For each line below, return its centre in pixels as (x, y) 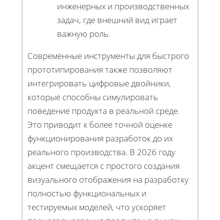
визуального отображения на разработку (108, 180)
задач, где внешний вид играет (117, 20)
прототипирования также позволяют (100, 70)
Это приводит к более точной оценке (100, 125)
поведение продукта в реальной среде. (104, 111)
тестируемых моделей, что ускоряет (97, 207)
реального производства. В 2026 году (101, 152)
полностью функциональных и (87, 193)
